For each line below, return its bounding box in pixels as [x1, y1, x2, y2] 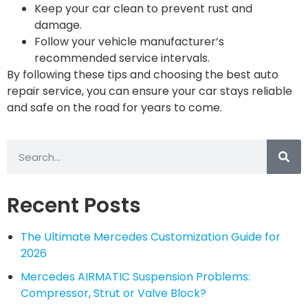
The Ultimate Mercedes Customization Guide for [21, 229, 280, 245]
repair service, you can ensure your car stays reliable [7, 82, 292, 99]
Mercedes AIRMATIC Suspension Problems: [21, 269, 250, 285]
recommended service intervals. [34, 49, 210, 66]
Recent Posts [7, 191, 141, 220]
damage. [34, 16, 82, 33]
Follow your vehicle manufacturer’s [34, 33, 224, 49]
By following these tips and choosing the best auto [7, 66, 278, 82]
